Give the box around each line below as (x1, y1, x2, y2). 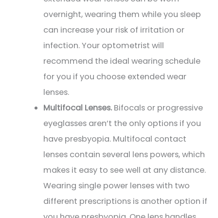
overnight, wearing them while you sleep (43, 8, 201, 20)
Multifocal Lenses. (43, 102, 112, 113)
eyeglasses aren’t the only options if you (43, 117, 201, 129)
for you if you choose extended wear (43, 71, 187, 82)
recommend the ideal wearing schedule (43, 55, 201, 67)
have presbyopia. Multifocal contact (43, 133, 187, 145)
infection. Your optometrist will (43, 39, 164, 51)
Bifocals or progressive (112, 102, 203, 113)
